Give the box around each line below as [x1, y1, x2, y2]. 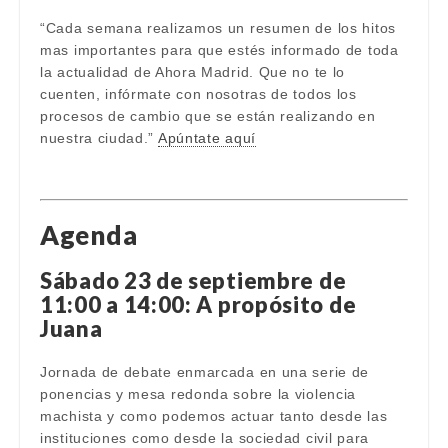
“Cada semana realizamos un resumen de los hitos [40, 20, 396, 36]
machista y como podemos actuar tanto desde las [40, 408, 388, 424]
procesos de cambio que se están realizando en [40, 108, 376, 124]
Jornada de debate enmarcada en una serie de [40, 364, 370, 380]
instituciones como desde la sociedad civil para [40, 430, 369, 446]
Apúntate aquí [157, 130, 257, 146]
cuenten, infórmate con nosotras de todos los [40, 86, 357, 102]
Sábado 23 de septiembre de [40, 267, 347, 294]
